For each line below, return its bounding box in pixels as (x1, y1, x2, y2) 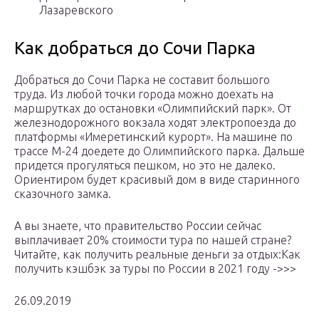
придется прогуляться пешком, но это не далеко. (14, 159, 276, 172)
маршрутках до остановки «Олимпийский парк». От (14, 102, 291, 115)
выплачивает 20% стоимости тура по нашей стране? (14, 234, 291, 247)
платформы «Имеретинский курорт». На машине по (14, 130, 293, 144)
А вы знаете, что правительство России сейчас (14, 219, 261, 233)
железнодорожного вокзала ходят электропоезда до (14, 116, 296, 130)
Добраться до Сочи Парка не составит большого (14, 73, 270, 87)
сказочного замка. (14, 187, 111, 201)
